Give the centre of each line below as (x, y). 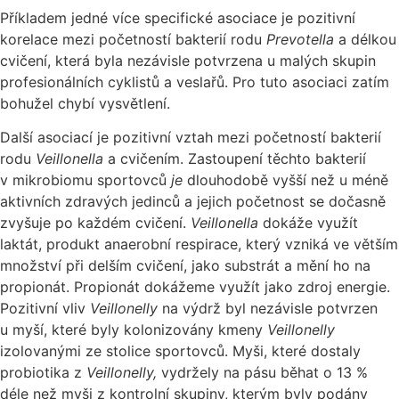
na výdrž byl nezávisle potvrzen (270, 309)
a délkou (367, 39)
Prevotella (302, 39)
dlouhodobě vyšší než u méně (288, 180)
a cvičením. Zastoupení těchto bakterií (235, 159)
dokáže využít (308, 223)
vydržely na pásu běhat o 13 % (262, 373)
